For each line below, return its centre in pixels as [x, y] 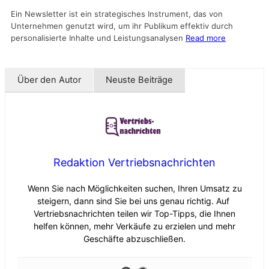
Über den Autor [49, 80]
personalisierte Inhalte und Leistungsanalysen [98, 38]
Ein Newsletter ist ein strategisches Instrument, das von [117, 14]
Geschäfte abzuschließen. [134, 238]
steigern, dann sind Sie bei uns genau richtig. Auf [134, 201]
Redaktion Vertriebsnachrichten [134, 162]
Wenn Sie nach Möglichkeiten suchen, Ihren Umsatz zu [134, 188]
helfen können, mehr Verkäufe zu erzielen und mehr [134, 226]
